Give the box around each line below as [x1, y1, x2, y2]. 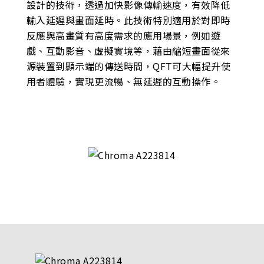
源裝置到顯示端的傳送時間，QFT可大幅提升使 [26, 59, 231, 74]
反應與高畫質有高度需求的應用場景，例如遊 [26, 28, 221, 43]
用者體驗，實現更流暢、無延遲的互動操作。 [26, 74, 221, 89]
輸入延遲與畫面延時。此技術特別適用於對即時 [26, 13, 230, 28]
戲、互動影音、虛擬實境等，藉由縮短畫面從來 [26, 44, 230, 58]
